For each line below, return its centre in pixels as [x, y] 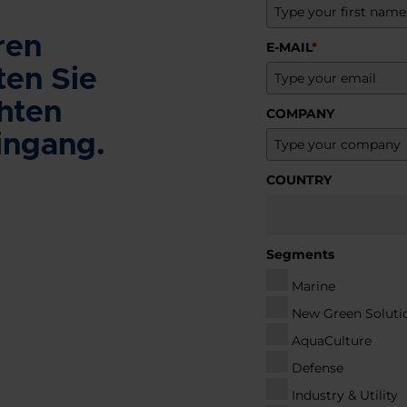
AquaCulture [332, 340]
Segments [301, 254]
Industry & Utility [345, 395]
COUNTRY [299, 179]
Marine [314, 286]
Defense [318, 367]
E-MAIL [289, 47]
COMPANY [301, 113]
